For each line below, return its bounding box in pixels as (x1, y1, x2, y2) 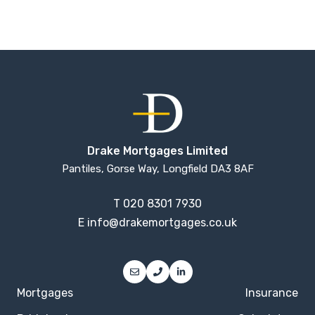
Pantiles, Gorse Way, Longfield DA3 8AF (61, 162, 254, 176)
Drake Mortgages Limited (87, 144, 228, 158)
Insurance (245, 285, 298, 300)
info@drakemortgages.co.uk (87, 215, 237, 229)
